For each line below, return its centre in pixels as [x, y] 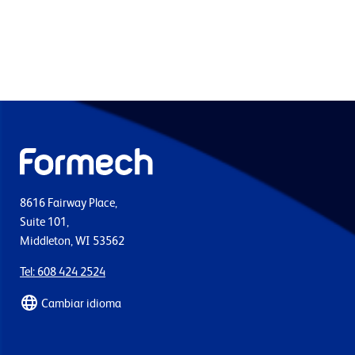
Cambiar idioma [81, 303]
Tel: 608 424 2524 [63, 272]
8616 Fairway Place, [69, 203]
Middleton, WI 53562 [72, 241]
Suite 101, [44, 222]
